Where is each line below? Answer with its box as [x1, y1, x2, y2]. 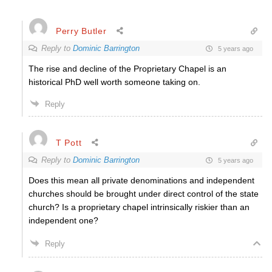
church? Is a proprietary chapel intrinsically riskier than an [29, 202, 250, 212]
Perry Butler [56, 25, 107, 36]
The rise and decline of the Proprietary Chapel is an [29, 64, 226, 73]
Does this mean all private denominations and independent [29, 175, 254, 185]
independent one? [29, 216, 98, 225]
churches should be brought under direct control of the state [29, 189, 259, 199]
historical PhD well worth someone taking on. [29, 77, 200, 87]
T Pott [56, 137, 82, 148]
